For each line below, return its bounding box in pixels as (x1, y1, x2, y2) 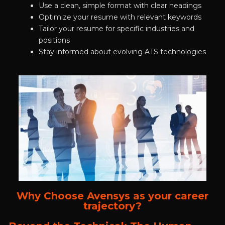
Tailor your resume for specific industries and (38, 24, 194, 34)
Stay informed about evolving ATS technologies (38, 47, 206, 57)
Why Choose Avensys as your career (16, 190, 208, 202)
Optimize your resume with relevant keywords (38, 13, 201, 22)
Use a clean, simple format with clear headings (38, 1, 201, 11)
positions (38, 36, 70, 45)
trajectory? (83, 200, 142, 212)
